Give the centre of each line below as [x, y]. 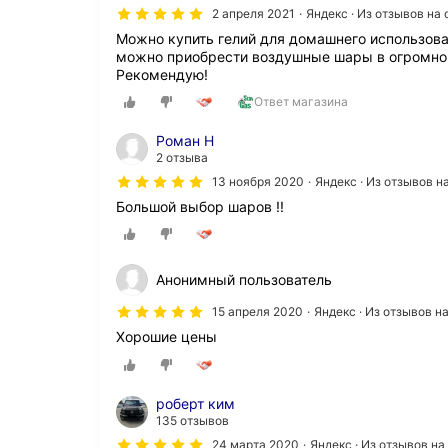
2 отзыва [182, 158]
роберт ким [195, 403]
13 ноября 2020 [258, 182]
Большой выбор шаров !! [200, 207]
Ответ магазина [301, 102]
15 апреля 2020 [257, 312]
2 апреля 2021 [253, 14]
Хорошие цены [166, 337]
